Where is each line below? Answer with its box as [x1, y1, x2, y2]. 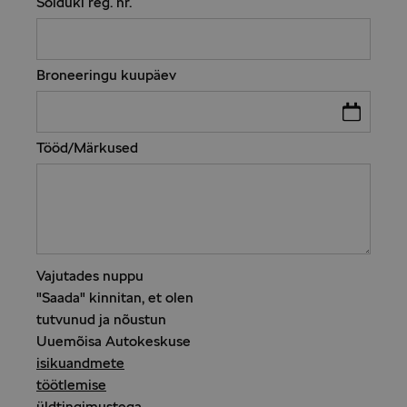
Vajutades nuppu [36, 267, 144, 285]
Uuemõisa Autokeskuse [36, 333, 191, 351]
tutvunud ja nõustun [36, 311, 166, 329]
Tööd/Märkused [36, 139, 138, 157]
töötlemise [36, 376, 106, 394]
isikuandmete [36, 354, 124, 372]
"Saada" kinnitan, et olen [36, 289, 194, 307]
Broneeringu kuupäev [36, 66, 176, 84]
